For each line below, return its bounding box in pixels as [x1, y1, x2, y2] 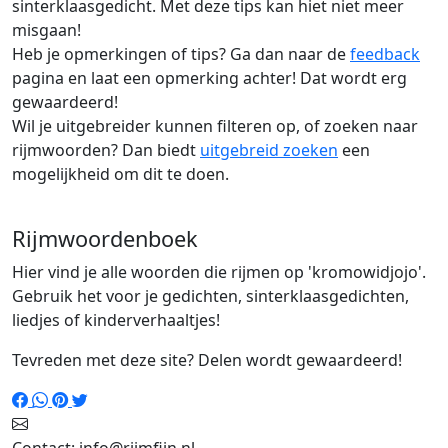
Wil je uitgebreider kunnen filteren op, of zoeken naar [12, 115, 418, 137]
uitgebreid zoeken [200, 139, 338, 161]
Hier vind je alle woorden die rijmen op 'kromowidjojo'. [12, 261, 426, 283]
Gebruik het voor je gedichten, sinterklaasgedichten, [12, 285, 409, 307]
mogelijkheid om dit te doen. [12, 163, 229, 185]
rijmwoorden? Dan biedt [12, 139, 200, 161]
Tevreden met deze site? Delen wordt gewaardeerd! [12, 349, 402, 371]
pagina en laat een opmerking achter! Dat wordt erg [12, 67, 407, 89]
